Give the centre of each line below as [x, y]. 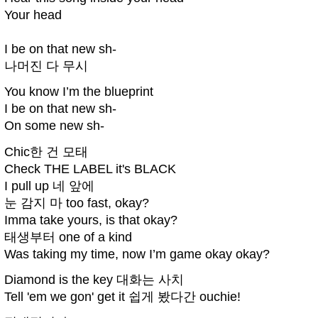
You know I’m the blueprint [79, 92]
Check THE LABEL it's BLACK [90, 169]
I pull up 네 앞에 [49, 186]
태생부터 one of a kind [68, 237]
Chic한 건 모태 [46, 152]
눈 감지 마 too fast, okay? [77, 203]
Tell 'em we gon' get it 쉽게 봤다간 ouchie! [122, 296]
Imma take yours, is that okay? [91, 220]
